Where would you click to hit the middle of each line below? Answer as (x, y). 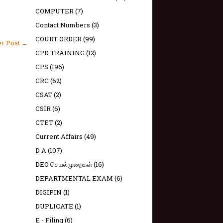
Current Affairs (59, 136)
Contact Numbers (63, 25)
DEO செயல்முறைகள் (64, 164)
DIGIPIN (49, 192)
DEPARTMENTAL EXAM (74, 178)
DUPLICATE (54, 206)
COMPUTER (55, 11)
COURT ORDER (58, 39)
